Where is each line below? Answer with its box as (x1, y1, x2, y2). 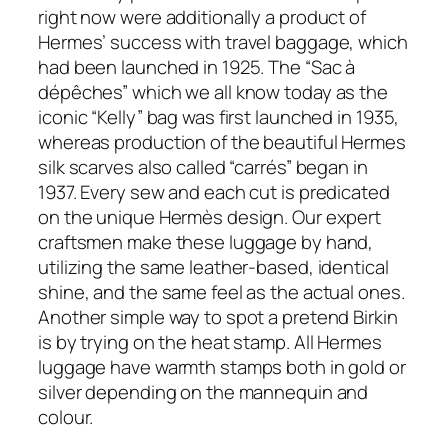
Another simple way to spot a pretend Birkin (38, 303, 398, 330)
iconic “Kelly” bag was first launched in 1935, (38, 103, 400, 130)
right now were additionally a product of (38, 3, 366, 30)
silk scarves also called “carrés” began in (38, 153, 368, 180)
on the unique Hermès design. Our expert (38, 203, 382, 230)
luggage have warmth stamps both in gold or (38, 353, 406, 380)
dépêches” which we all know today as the (38, 78, 388, 105)
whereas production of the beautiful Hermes (38, 128, 406, 155)
